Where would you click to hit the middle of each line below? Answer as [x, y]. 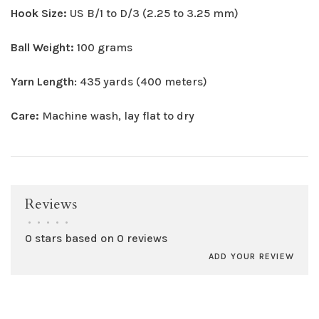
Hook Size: [40, 14]
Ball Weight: [44, 48]
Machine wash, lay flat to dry [117, 116]
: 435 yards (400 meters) [141, 82]
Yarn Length [42, 82]
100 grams [105, 48]
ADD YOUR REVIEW [251, 257]
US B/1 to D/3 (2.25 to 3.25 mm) [154, 14]
